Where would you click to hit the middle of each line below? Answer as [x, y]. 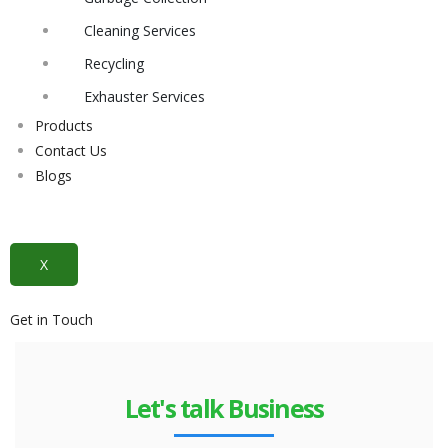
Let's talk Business [224, 408]
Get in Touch [51, 319]
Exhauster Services [144, 96]
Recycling [114, 63]
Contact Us [71, 150]
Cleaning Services [140, 30]
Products [64, 125]
